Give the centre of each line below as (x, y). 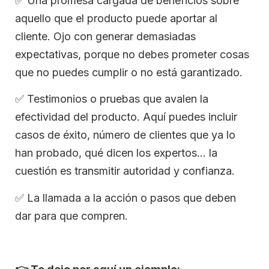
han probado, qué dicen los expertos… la (116, 153)
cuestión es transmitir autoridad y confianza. (125, 171)
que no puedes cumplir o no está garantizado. (129, 73)
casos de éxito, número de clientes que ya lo (125, 135)
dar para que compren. (71, 216)
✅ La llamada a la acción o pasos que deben (125, 198)
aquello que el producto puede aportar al (116, 19)
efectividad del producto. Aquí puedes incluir (126, 117)
